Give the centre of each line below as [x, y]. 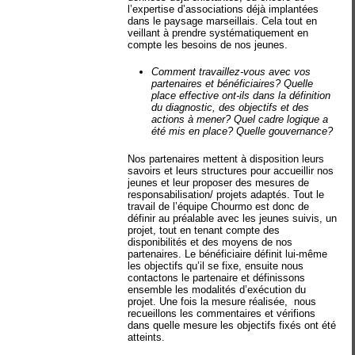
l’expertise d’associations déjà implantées [223, 9]
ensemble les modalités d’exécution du [217, 289]
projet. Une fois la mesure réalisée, [208, 301]
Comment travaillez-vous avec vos [231, 72]
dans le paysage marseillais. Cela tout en [223, 21]
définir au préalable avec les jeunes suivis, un [233, 218]
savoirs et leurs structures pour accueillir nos [231, 170]
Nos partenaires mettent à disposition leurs [226, 158]
